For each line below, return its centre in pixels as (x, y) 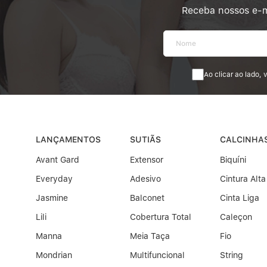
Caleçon (236, 217)
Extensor (146, 160)
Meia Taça (150, 236)
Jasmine (52, 198)
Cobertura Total (160, 217)
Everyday (54, 179)
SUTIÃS (145, 140)
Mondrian (54, 255)
